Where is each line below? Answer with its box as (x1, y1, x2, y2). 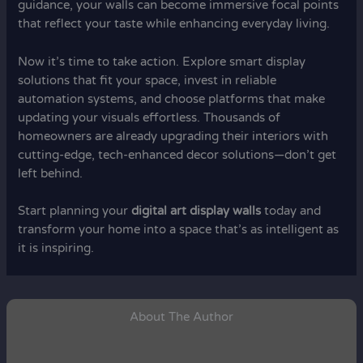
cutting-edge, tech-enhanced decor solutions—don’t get (18, 147, 337, 162)
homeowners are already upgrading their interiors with (18, 129, 329, 143)
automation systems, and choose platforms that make (18, 92, 326, 106)
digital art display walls (131, 204, 262, 219)
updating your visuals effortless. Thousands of (18, 110, 281, 125)
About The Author (130, 310, 233, 325)
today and (261, 204, 322, 219)
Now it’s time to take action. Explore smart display (18, 54, 306, 69)
